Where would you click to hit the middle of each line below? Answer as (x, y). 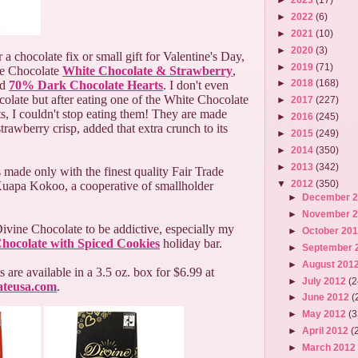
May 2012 (326, 314)
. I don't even (196, 85)
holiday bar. (191, 243)
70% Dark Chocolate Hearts (86, 85)
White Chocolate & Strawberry (147, 71)
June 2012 (327, 297)
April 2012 (327, 331)
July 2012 (326, 280)
